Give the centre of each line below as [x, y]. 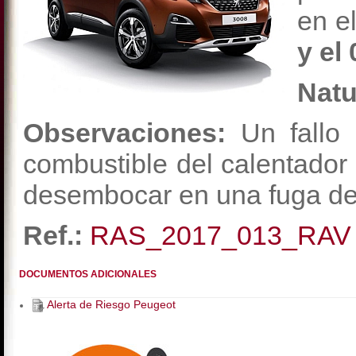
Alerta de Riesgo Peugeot [110, 304]
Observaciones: [124, 133]
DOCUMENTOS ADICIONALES [88, 274]
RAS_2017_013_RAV [221, 235]
